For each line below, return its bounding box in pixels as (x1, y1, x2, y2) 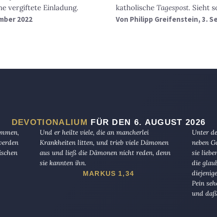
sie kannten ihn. (39, 158, 86, 167)
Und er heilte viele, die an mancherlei (39, 127, 149, 137)
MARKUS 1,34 (83, 169, 134, 177)
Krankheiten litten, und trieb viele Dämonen (39, 138, 169, 147)
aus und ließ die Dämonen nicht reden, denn (39, 148, 170, 157)
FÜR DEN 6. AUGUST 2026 (87, 117, 206, 126)
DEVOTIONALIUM (11, 117, 88, 126)
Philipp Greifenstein (130, 14, 198, 24)
